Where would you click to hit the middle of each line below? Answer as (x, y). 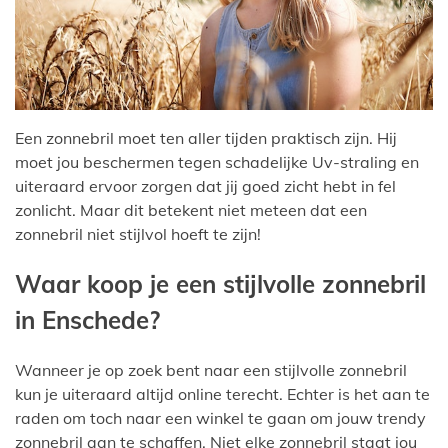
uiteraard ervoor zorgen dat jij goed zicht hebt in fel (205, 185)
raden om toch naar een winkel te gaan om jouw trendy (220, 417)
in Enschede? (87, 319)
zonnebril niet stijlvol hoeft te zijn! (138, 233)
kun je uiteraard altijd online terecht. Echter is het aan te (222, 393)
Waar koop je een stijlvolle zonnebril (220, 283)
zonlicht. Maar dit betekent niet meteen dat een (191, 209)
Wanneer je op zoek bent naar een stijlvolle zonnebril (211, 369)
